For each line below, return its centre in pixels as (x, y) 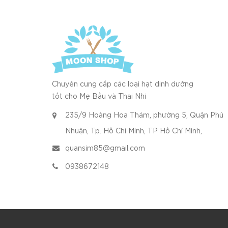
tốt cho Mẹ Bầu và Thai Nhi (99, 96)
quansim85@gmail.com (105, 148)
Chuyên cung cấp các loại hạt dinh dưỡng (123, 84)
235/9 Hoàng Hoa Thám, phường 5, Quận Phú (144, 115)
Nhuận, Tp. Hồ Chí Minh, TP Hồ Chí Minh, (134, 131)
